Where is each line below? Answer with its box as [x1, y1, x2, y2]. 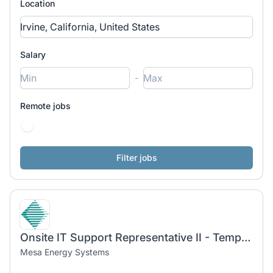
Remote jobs [20, 101, 71, 111]
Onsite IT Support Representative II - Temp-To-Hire [241, 231, 250, 244]
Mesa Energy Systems [20, 247, 109, 257]
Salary [20, 49, 46, 60]
